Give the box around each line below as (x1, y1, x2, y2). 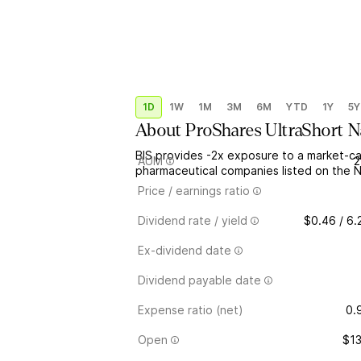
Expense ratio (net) (138, 303, 243, 317)
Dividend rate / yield (138, 214, 247, 227)
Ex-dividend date (138, 243, 231, 257)
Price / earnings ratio (138, 184, 250, 197)
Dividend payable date (138, 273, 261, 287)
